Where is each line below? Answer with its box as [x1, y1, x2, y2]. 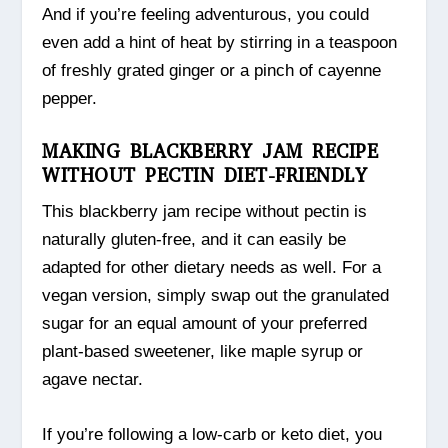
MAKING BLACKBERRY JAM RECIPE [42, 138, 379, 164]
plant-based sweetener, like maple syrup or [42, 341, 364, 361]
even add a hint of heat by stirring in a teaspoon [42, 32, 398, 52]
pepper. [42, 88, 98, 108]
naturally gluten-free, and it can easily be [42, 229, 347, 249]
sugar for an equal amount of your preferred [42, 313, 368, 333]
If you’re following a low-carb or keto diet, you [42, 424, 383, 444]
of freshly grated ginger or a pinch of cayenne [42, 60, 382, 80]
